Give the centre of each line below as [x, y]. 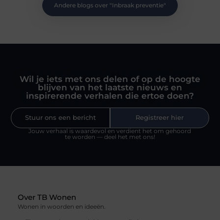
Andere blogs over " [83, 5]
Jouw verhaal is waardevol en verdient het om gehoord [110, 131]
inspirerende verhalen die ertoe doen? [110, 96]
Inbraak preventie [138, 5]
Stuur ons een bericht [61, 118]
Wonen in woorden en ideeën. [61, 207]
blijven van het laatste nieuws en [110, 88]
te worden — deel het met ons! [110, 137]
